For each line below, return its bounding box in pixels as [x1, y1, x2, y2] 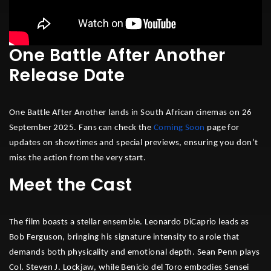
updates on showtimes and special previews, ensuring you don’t [9, 138, 258, 148]
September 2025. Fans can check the [9, 123, 152, 132]
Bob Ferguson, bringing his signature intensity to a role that [9, 232, 240, 242]
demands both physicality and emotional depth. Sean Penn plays [9, 247, 260, 257]
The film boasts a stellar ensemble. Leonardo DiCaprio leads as [9, 217, 249, 227]
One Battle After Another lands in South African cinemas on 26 [9, 108, 252, 117]
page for [204, 123, 240, 132]
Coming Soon [153, 123, 205, 132]
